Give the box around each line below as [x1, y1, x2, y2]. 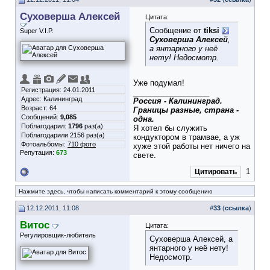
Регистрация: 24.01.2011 [21, 86, 95, 93]
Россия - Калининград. [133, 96, 222, 105]
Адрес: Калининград [21, 95, 82, 102]
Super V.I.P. [20, 27, 54, 34]
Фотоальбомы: [21, 140, 67, 148]
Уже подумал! [133, 78, 184, 87]
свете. [133, 151, 156, 160]
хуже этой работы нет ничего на [133, 142, 250, 151]
